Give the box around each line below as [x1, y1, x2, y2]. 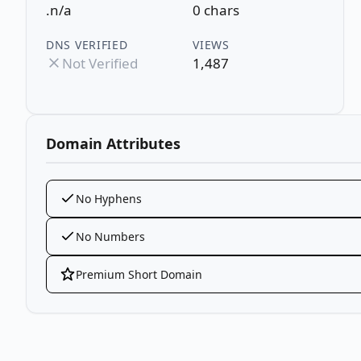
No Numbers [76, 228, 145, 244]
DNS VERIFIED [46, 36, 128, 52]
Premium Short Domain [76, 266, 202, 282]
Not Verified [62, 53, 138, 73]
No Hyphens [76, 190, 142, 206]
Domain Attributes [46, 133, 180, 153]
